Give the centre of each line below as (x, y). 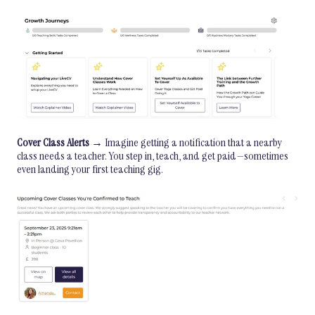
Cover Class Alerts (53, 142)
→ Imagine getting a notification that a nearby (186, 142)
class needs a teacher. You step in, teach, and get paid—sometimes (153, 155)
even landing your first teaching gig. (90, 169)
